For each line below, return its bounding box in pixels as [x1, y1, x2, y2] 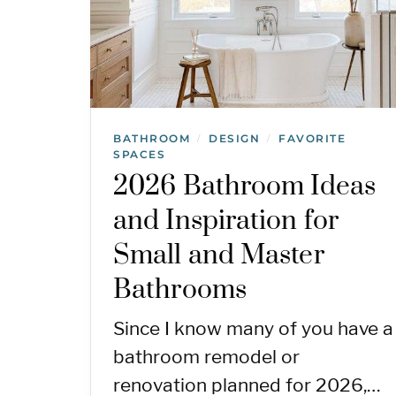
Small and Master [113, 238, 324, 272]
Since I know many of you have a [113, 316, 393, 339]
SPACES [113, 147, 165, 161]
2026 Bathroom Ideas [113, 169, 376, 203]
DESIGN [209, 131, 260, 145]
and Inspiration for [113, 203, 339, 238]
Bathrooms [113, 272, 247, 307]
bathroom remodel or [113, 345, 300, 368]
